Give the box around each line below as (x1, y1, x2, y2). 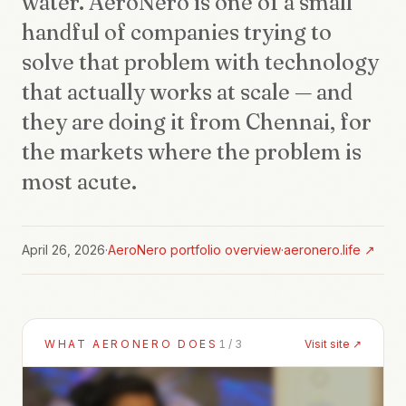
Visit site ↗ (304, 337, 362, 351)
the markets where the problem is (22, 139, 362, 165)
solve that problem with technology (22, 49, 379, 75)
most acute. (22, 169, 137, 195)
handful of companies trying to (22, 19, 332, 45)
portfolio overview (167, 242, 281, 257)
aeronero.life (284, 242, 361, 257)
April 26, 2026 (22, 242, 105, 257)
